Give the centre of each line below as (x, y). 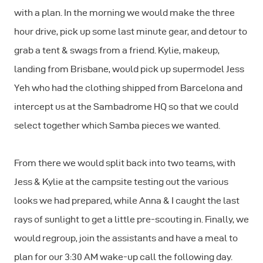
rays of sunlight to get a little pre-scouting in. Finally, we (131, 219)
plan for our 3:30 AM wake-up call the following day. (123, 257)
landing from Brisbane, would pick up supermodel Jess (129, 69)
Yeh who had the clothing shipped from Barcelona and (128, 87)
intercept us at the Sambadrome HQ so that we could (126, 106)
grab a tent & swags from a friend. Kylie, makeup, (117, 50)
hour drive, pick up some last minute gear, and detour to (131, 31)
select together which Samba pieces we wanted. (117, 125)
